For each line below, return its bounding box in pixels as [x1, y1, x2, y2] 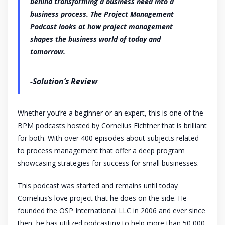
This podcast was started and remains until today [18, 181, 178, 191]
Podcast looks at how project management [30, 22, 173, 32]
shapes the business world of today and [30, 34, 161, 44]
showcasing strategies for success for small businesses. [18, 158, 199, 168]
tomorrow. [30, 47, 65, 57]
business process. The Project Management [30, 9, 174, 19]
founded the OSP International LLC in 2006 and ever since [18, 206, 205, 216]
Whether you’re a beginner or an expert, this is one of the [18, 108, 203, 118]
